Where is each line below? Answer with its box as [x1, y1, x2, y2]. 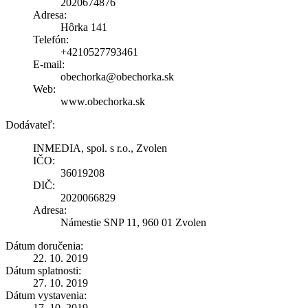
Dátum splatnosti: [5, 264, 81, 276]
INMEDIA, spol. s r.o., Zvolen [33, 142, 167, 154]
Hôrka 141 [60, 21, 107, 33]
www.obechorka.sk [60, 95, 145, 107]
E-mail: [33, 58, 65, 70]
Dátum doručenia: [5, 239, 83, 252]
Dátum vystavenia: [5, 289, 87, 301]
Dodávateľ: [5, 118, 55, 131]
